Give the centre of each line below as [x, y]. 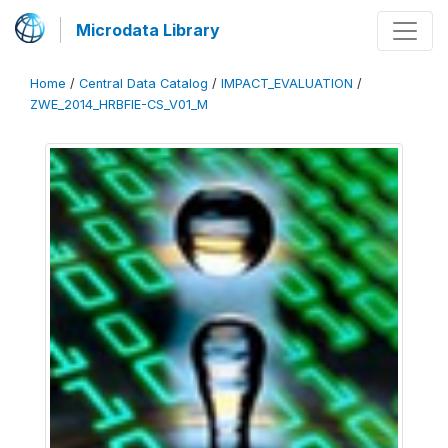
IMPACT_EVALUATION [287, 83]
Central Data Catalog [143, 83]
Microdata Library [148, 30]
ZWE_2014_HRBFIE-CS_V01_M [119, 104]
